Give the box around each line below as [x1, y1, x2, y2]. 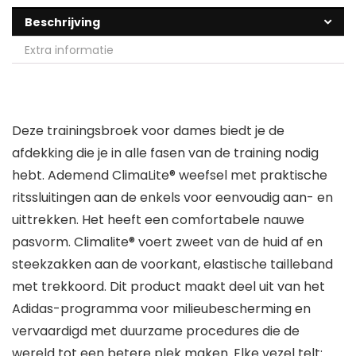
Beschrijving [25, 14, 100, 31]
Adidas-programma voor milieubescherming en [12, 300, 311, 319]
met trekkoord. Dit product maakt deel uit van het [12, 277, 325, 296]
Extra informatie [25, 42, 114, 59]
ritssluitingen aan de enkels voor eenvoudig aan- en [12, 188, 333, 207]
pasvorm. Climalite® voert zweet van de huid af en [12, 233, 323, 252]
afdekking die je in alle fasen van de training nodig [12, 144, 319, 163]
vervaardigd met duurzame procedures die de [12, 322, 300, 341]
